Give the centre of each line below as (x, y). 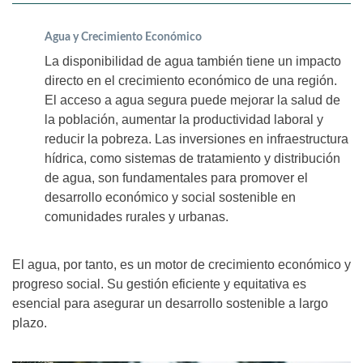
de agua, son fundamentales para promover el (176, 178)
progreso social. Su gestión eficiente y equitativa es (159, 284)
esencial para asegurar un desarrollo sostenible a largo (170, 304)
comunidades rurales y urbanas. (137, 217)
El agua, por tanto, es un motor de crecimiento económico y (181, 265)
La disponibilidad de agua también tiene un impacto (193, 62)
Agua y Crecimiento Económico (123, 38)
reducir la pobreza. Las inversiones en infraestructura (196, 139)
